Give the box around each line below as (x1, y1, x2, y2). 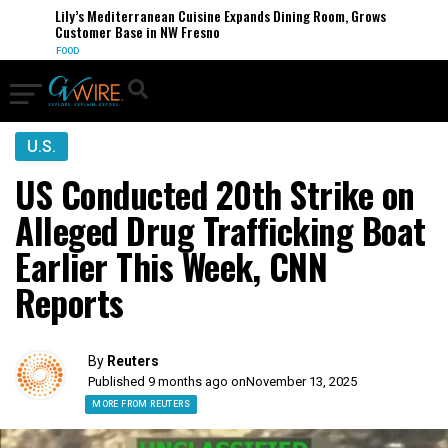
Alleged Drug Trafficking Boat (15, 204, 426, 256)
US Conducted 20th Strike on (15, 168, 415, 220)
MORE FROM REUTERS (92, 399, 190, 409)
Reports (15, 276, 124, 328)
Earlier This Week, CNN (15, 240, 327, 292)
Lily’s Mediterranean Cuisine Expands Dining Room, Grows (45, 5, 377, 26)
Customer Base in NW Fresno (45, 21, 211, 42)
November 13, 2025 (246, 374, 358, 389)
